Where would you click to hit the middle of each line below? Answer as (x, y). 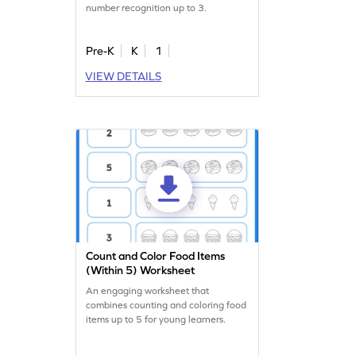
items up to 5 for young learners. (156, 320)
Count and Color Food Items (156, 256)
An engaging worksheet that (148, 291)
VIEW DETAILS (124, 77)
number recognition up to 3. (147, 8)
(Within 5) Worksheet (141, 271)
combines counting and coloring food (166, 306)
